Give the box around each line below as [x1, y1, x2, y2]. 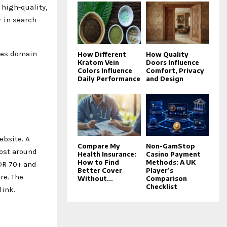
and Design [146, 74, 183, 83]
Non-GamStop [146, 141, 195, 150]
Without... [78, 174, 113, 182]
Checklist [146, 182, 177, 191]
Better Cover [78, 166, 122, 174]
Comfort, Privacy [146, 66, 204, 74]
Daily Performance [78, 74, 140, 83]
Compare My [78, 141, 120, 150]
